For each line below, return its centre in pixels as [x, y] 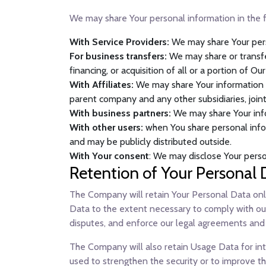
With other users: [106, 127]
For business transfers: [118, 56]
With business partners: [120, 113]
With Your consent [109, 156]
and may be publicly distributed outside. [151, 142]
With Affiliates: [102, 85]
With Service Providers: [119, 42]
